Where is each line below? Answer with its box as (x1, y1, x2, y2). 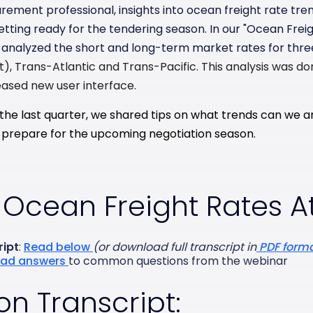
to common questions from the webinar (68, 253, 288, 269)
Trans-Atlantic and (15, 59, 122, 75)
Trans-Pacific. (122, 59, 201, 75)
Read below (24, 239, 93, 255)
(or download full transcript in (93, 239, 256, 255)
